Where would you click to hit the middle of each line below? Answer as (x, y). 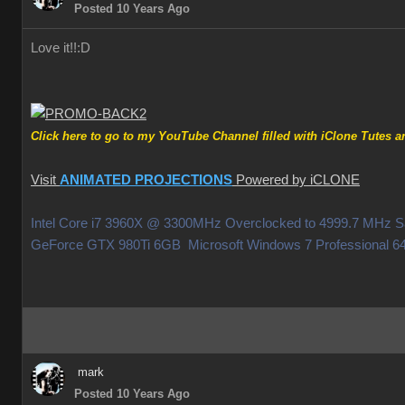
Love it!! (54, 48)
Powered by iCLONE (296, 180)
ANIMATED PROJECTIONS (146, 180)
